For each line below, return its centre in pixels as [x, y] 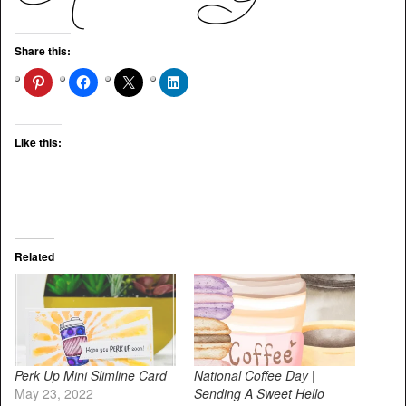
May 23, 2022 [54, 393]
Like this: [38, 143]
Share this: [43, 51]
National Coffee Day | [255, 375]
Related [34, 257]
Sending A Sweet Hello [259, 393]
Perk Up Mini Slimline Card [91, 375]
